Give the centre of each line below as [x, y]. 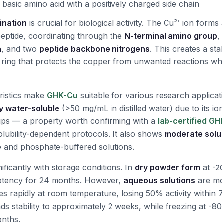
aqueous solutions [159, 180]
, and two [20, 49]
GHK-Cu [62, 95]
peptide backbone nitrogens [94, 49]
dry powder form [167, 167]
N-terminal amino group [171, 36]
